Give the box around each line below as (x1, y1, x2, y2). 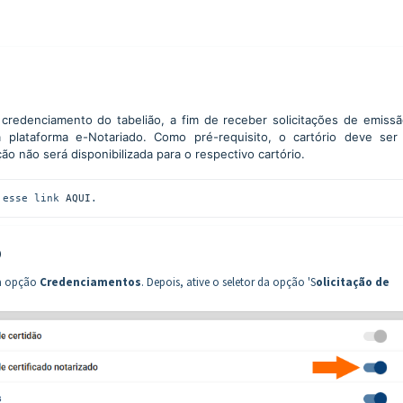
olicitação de (316, 274, 390, 290)
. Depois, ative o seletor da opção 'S (141, 274, 316, 290)
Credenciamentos (40, 274, 141, 290)
